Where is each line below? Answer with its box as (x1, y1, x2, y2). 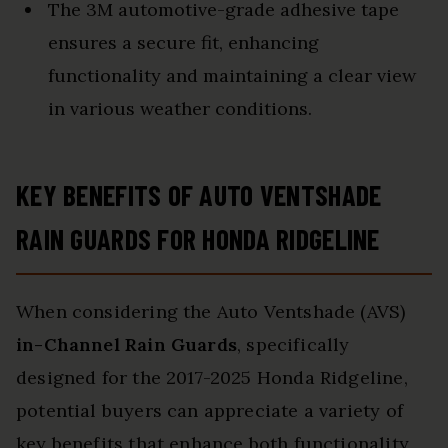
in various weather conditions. (48, 97, 312, 121)
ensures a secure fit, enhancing (48, 31, 319, 55)
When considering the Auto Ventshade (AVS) (16, 300, 406, 324)
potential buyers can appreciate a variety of (16, 399, 403, 423)
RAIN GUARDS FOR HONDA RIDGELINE (16, 222, 380, 257)
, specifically (236, 333, 350, 357)
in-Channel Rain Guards (16, 333, 237, 357)
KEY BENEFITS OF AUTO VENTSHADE (16, 178, 382, 213)
